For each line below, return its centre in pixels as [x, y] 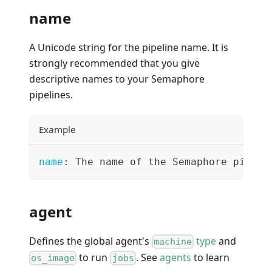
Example [57, 129]
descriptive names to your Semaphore [117, 79]
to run [93, 257]
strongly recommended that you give [114, 63]
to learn [210, 257]
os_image [53, 258]
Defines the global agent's [90, 241]
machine [173, 241]
